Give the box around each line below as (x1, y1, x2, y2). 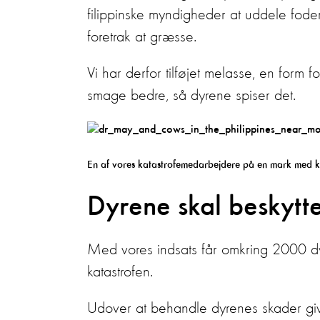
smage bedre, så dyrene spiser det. (87, 88, 296, 104)
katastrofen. (87, 264, 157, 280)
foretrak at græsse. (87, 29, 201, 45)
